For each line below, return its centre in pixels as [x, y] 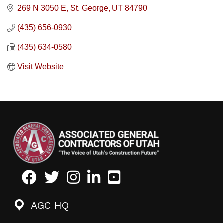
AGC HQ [50, 205]
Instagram [86, 175]
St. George [89, 8]
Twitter [57, 175]
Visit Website [41, 67]
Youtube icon [132, 175]
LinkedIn [103, 175]
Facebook [40, 175]
